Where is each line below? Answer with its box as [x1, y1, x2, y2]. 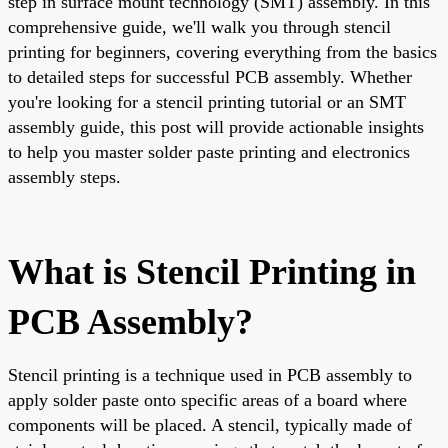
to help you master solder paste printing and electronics [8, 141, 410, 162]
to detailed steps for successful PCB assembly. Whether [8, 66, 412, 87]
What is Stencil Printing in [8, 251, 416, 292]
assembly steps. [8, 166, 121, 187]
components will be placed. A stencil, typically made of [8, 414, 412, 435]
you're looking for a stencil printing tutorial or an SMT [8, 91, 406, 112]
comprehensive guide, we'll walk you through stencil [8, 16, 391, 37]
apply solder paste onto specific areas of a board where [8, 389, 407, 410]
